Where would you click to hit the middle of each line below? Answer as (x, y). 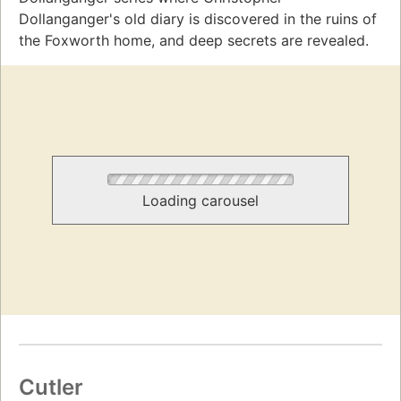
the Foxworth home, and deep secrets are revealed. (194, 41)
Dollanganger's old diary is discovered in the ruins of (198, 19)
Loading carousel (200, 201)
